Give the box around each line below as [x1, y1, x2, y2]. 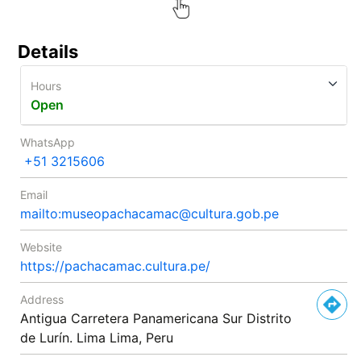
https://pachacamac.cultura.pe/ [20, 258, 210, 275]
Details [18, 41, 78, 63]
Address [20, 293, 64, 307]
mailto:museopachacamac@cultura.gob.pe [20, 205, 279, 222]
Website [20, 240, 62, 255]
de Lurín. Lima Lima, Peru [20, 330, 173, 346]
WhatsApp [20, 135, 75, 150]
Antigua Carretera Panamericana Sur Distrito [20, 310, 292, 327]
